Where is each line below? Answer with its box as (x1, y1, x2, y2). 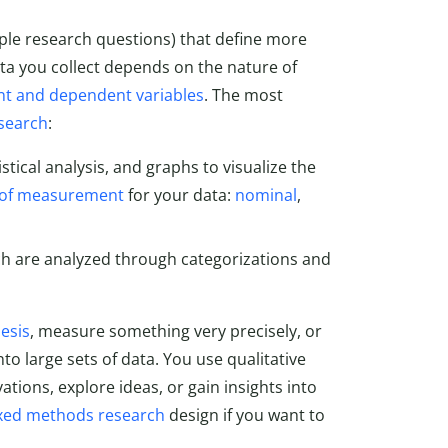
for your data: (124, 183, 235, 206)
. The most (204, 83, 283, 106)
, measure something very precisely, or (30, 319, 322, 342)
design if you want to (165, 403, 325, 426)
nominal (235, 183, 297, 206)
